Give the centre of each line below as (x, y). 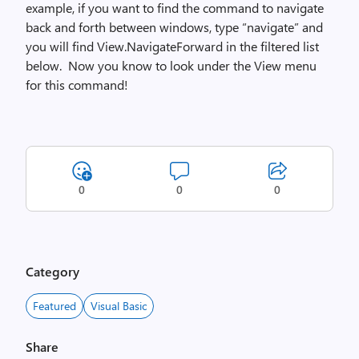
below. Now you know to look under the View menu (171, 65)
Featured (54, 306)
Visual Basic (119, 306)
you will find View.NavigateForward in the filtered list (172, 46)
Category (52, 271)
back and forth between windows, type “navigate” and (174, 27)
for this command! (77, 85)
